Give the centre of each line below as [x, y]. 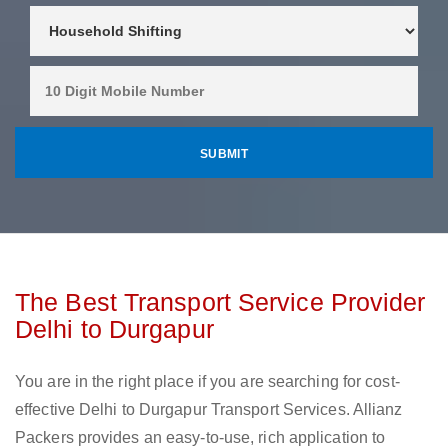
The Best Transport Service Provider [220, 302]
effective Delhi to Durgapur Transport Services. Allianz [209, 410]
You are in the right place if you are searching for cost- [207, 382]
